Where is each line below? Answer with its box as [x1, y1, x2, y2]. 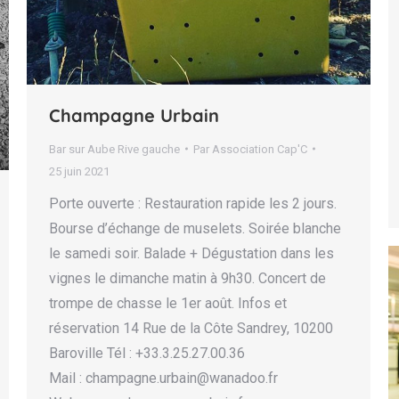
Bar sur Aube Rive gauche [49, 142, 180, 156]
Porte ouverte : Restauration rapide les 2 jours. [49, 194, 337, 212]
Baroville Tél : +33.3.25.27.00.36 [49, 344, 245, 362]
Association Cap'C [212, 142, 307, 156]
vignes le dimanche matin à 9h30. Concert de [49, 269, 326, 287]
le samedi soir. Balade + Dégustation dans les [49, 244, 334, 262]
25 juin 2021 [49, 164, 110, 178]
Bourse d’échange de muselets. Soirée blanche [49, 219, 341, 237]
